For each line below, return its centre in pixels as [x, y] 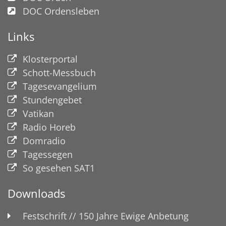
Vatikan [38, 113]
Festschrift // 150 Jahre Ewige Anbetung [106, 216]
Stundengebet [52, 100]
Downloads [36, 193]
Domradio [44, 140]
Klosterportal [50, 59]
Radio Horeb [49, 127]
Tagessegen [48, 154]
